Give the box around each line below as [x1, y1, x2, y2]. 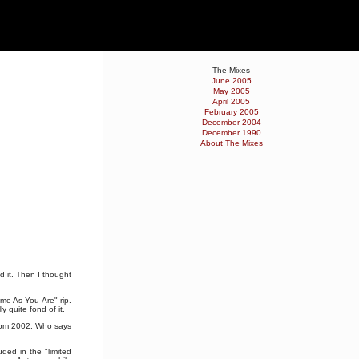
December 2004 [201, 118, 261, 127]
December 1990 [201, 128, 261, 137]
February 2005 [204, 107, 259, 116]
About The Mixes [200, 139, 263, 147]
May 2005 [212, 87, 250, 95]
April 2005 [212, 97, 250, 106]
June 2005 [211, 76, 252, 85]
